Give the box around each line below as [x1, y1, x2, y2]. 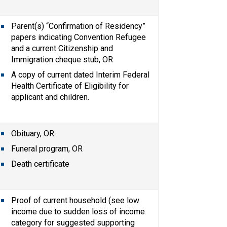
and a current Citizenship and [11, 43, 113, 53]
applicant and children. [11, 92, 90, 102]
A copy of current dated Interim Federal [11, 69, 150, 80]
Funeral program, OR [11, 143, 83, 154]
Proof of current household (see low [11, 195, 140, 205]
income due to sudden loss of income [11, 206, 145, 216]
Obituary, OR [11, 128, 55, 138]
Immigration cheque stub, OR [11, 54, 113, 64]
